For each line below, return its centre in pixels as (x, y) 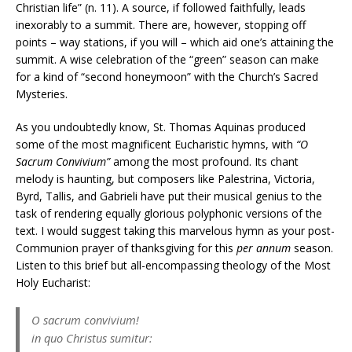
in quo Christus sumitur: (92, 338)
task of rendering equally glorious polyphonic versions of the (169, 214)
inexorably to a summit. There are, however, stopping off (161, 25)
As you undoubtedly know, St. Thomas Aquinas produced (161, 127)
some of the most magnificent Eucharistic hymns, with (156, 145)
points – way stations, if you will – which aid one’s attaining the (175, 42)
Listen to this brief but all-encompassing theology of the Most (173, 266)
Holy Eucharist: (53, 283)
